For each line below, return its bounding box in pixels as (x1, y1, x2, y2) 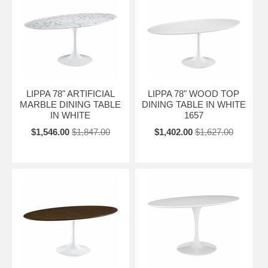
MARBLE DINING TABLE (20, 99, 121, 109)
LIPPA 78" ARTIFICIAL (26, 88, 115, 99)
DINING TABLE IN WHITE (141, 99, 246, 109)
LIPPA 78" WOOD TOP (148, 88, 240, 99)
